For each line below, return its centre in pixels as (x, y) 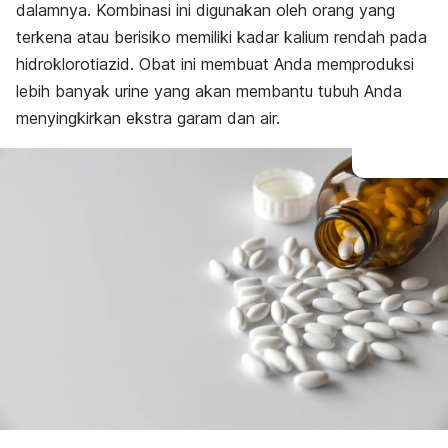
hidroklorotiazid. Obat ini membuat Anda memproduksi (215, 64)
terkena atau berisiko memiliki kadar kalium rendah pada (221, 37)
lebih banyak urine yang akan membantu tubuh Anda (209, 91)
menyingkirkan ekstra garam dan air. (148, 118)
